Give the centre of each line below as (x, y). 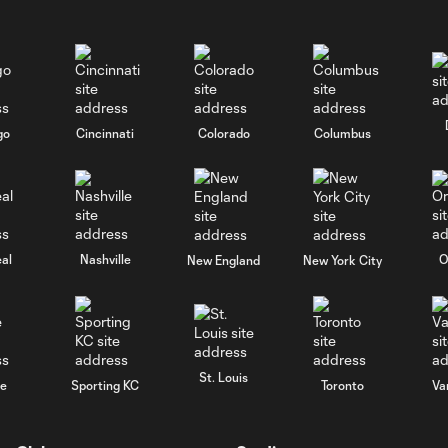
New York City (343, 260)
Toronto (343, 384)
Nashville (105, 258)
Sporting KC (105, 384)
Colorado (223, 132)
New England (224, 260)
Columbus (343, 132)
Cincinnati (105, 132)
